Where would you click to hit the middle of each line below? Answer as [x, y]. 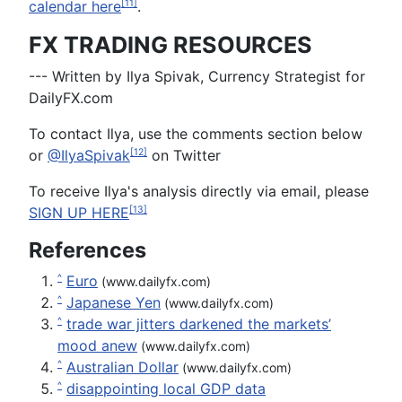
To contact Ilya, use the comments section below [196, 133]
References [87, 249]
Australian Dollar [122, 367]
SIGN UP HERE [79, 212]
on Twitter [184, 155]
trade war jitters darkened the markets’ [199, 323]
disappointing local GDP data [166, 388]
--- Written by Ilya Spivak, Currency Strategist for [197, 76]
